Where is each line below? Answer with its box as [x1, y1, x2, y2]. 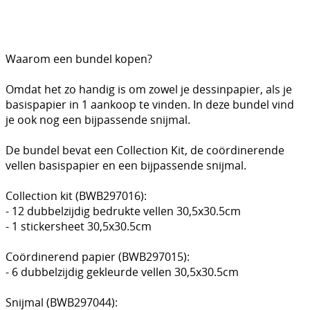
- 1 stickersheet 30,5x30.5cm [6, 219, 152, 235]
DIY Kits [22, 11, 62, 27]
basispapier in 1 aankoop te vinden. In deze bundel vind [6, 97, 294, 113]
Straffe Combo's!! [22, 94, 112, 110]
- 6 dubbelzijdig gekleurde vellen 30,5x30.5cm [6, 264, 239, 280]
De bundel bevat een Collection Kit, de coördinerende [6, 143, 284, 158]
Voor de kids [22, 66, 87, 82]
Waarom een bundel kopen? [6, 51, 152, 67]
